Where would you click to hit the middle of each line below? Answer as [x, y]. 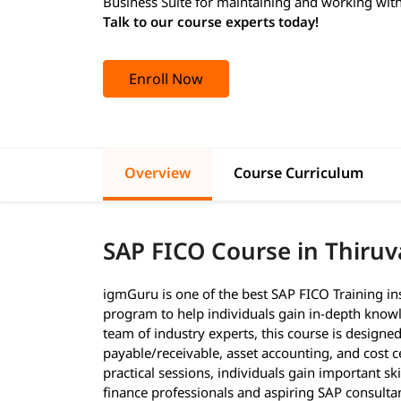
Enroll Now [166, 78]
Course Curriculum [299, 172]
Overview [158, 172]
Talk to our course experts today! [211, 21]
